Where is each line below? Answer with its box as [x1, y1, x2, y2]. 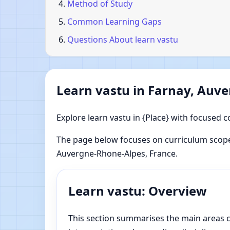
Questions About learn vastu [67, 34, 178, 46]
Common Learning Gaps [67, 16, 162, 28]
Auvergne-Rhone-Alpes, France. [56, 148, 178, 160]
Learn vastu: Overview [68, 182, 207, 200]
